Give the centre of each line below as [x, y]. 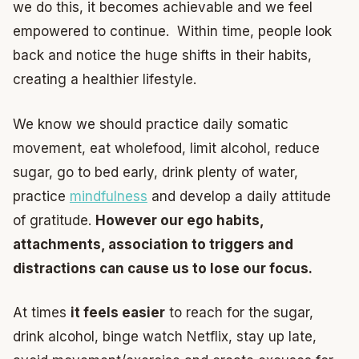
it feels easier [118, 313]
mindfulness [109, 196]
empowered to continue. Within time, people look [172, 31]
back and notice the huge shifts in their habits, [162, 55]
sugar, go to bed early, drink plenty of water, [155, 172]
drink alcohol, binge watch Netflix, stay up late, [165, 337]
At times [42, 313]
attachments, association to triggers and [153, 244]
